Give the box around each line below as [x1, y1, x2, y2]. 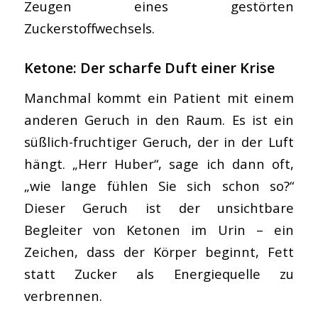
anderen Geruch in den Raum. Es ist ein [23, 111, 295, 129]
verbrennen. [23, 287, 102, 305]
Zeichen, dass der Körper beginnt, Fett [23, 243, 295, 261]
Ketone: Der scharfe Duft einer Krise [23, 57, 275, 77]
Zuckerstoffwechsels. [23, 18, 155, 37]
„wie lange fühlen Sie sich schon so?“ [23, 177, 295, 195]
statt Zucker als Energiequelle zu [23, 265, 295, 283]
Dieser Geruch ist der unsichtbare [23, 199, 295, 217]
